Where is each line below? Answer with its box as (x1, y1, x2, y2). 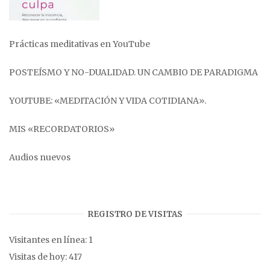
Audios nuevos (9, 151, 71, 163)
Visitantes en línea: (9, 234, 89, 245)
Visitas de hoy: (9, 251, 69, 263)
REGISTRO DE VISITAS (87, 209, 183, 219)
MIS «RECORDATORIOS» (9, 123, 115, 134)
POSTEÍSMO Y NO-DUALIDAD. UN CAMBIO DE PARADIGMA (9, 66, 259, 78)
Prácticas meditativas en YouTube (9, 38, 150, 49)
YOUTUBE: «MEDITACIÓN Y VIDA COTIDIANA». (9, 95, 206, 106)
